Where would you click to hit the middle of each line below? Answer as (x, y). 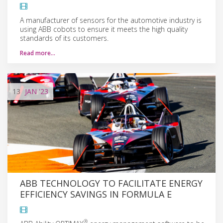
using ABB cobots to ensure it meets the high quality (104, 29)
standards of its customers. (64, 38)
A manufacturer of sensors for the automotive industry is (111, 20)
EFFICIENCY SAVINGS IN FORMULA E (96, 194)
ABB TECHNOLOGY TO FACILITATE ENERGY (111, 183)
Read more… (38, 53)
